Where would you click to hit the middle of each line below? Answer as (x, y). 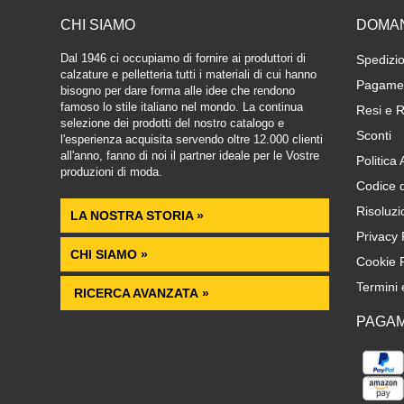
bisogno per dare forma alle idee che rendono (178, 91)
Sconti (373, 136)
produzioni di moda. (111, 172)
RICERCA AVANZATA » (140, 294)
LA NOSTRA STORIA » (137, 216)
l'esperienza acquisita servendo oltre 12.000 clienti (192, 140)
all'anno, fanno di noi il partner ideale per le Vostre (190, 156)
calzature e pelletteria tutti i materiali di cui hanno (188, 75)
